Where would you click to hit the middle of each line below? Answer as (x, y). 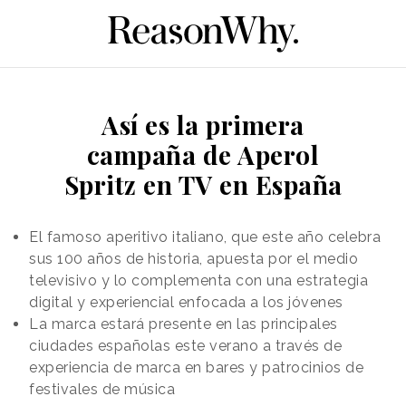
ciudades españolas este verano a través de (185, 345)
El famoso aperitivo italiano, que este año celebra (205, 237)
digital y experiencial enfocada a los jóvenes (186, 302)
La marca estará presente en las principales (184, 324)
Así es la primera (203, 124)
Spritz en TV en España (203, 184)
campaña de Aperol (203, 154)
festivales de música (102, 389)
